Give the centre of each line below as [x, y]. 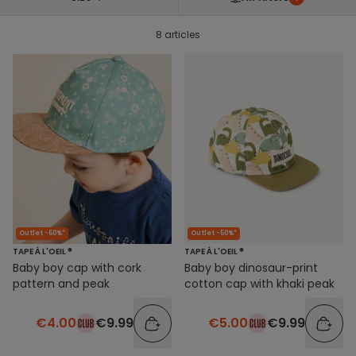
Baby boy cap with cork [77, 267]
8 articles [178, 35]
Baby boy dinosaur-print [251, 267]
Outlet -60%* [42, 233]
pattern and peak [61, 283]
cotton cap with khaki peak [259, 283]
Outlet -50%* [214, 233]
